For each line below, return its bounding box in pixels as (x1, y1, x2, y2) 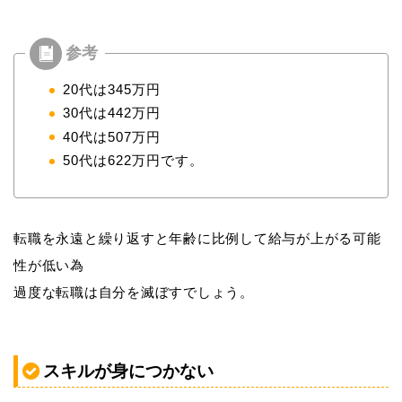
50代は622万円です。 (63, 153, 204, 169)
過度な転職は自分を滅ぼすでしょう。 (13, 284, 254, 301)
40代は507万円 (63, 128, 161, 144)
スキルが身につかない (43, 361, 214, 380)
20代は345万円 (63, 82, 161, 98)
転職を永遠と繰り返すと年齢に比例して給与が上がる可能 (13, 231, 381, 247)
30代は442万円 (63, 105, 161, 121)
